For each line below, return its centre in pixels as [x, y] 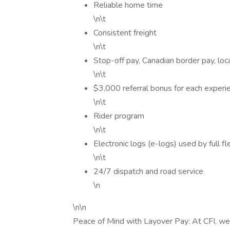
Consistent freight [125, 33]
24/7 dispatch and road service [149, 171]
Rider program [119, 116]
